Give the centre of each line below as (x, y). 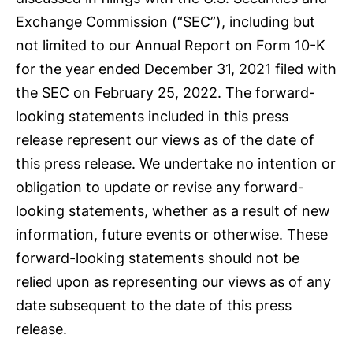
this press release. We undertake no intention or (176, 164)
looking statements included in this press (152, 117)
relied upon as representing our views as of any (173, 282)
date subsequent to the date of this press (154, 306)
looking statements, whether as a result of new (173, 211)
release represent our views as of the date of (165, 140)
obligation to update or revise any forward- (160, 188)
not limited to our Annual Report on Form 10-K (171, 46)
